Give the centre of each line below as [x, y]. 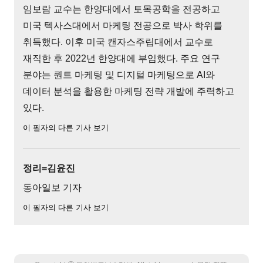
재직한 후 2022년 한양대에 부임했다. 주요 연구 [122, 58]
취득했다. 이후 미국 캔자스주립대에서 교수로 [118, 42]
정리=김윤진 [49, 168]
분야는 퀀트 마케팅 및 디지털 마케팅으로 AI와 [119, 75]
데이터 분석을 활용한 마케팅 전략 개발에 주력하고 [129, 91]
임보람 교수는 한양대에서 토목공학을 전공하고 [122, 9]
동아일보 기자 [53, 187]
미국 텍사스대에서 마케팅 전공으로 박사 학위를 [123, 25]
